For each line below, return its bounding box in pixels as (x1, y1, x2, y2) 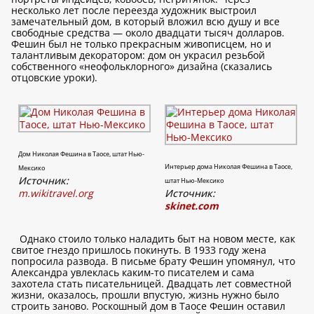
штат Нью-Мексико (165, 176, 224, 185)
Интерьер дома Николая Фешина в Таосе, (165, 162, 292, 171)
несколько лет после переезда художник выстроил (11, 4, 257, 17)
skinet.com (165, 199, 219, 212)
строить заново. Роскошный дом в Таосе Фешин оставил (11, 299, 285, 313)
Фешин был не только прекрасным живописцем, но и (11, 37, 271, 50)
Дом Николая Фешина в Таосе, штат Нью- (18, 149, 144, 158)
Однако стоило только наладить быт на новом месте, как (20, 232, 295, 245)
